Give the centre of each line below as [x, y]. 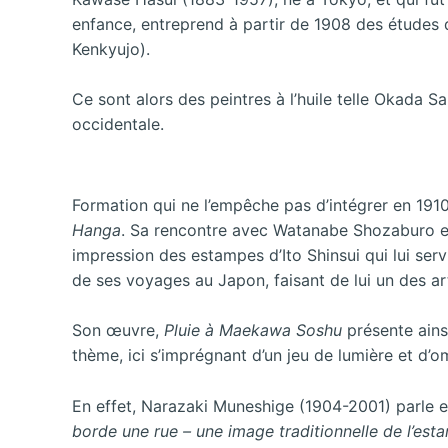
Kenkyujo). [111, 48]
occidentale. [118, 124]
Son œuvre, [118, 330]
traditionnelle [328, 430]
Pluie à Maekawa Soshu [255, 330]
